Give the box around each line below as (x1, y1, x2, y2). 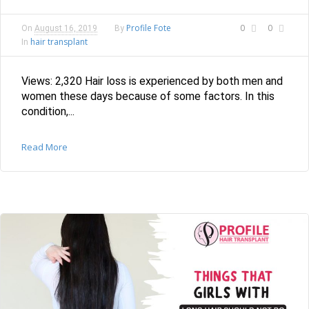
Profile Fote (126, 21, 171, 34)
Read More (21, 140, 68, 153)
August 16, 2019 (34, 23, 97, 33)
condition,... (21, 104, 74, 118)
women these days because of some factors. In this (21, 89, 275, 103)
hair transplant (30, 35, 88, 48)
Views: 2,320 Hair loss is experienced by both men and (21, 74, 283, 88)
